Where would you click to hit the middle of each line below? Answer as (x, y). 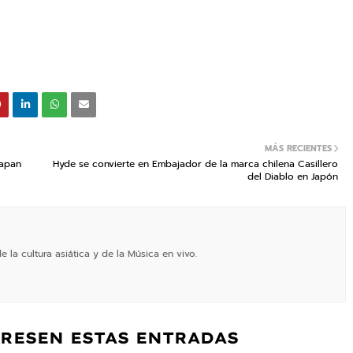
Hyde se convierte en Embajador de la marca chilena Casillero (195, 163)
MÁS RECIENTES (298, 148)
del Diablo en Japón (293, 176)
